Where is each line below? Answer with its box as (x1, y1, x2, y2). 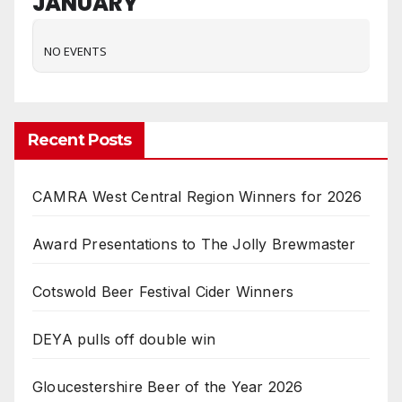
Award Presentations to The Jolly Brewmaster (32, 234, 356, 253)
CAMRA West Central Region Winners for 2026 (32, 187, 363, 205)
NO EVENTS (44, 42, 107, 59)
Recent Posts (28, 129, 132, 150)
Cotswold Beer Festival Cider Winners (32, 282, 294, 301)
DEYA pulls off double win (32, 329, 215, 348)
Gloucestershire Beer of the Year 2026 (32, 377, 303, 396)
